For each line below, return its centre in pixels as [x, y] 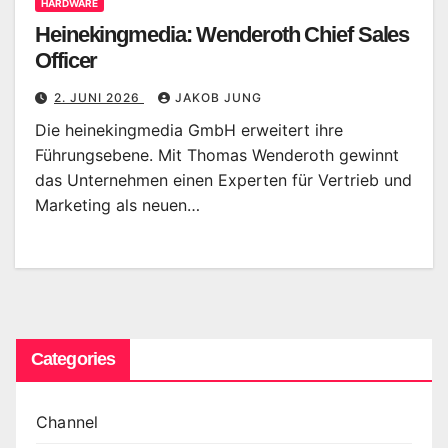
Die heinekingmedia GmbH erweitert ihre [189, 129]
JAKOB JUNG [218, 97]
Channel [67, 421]
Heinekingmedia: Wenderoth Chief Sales [222, 34]
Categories [73, 358]
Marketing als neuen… [117, 204]
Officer [66, 60]
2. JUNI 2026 [99, 97]
